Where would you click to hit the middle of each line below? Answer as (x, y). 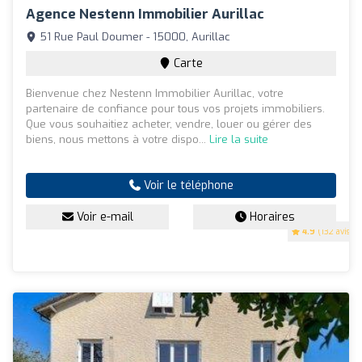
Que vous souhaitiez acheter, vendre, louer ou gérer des (169, 124)
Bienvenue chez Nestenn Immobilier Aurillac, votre (155, 94)
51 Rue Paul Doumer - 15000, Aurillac (133, 37)
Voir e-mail (103, 217)
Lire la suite (239, 140)
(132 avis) (334, 232)
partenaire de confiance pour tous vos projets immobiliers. (175, 109)
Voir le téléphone (187, 186)
